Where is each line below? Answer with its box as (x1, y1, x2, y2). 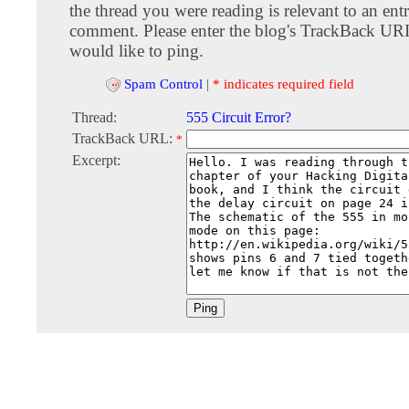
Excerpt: (72, 152, 121, 169)
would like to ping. (69, 41, 204, 60)
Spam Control (124, 76, 203, 91)
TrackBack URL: (72, 131, 176, 147)
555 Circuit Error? (186, 110, 291, 126)
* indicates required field (213, 76, 354, 91)
